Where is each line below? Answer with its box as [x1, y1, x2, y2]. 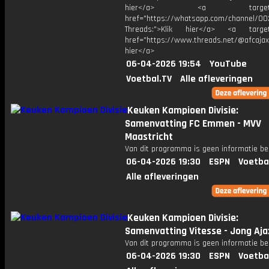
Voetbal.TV [126, 73, 172, 85]
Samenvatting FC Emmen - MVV [125, 117, 261, 130]
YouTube [210, 58, 247, 70]
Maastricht [125, 130, 173, 144]
